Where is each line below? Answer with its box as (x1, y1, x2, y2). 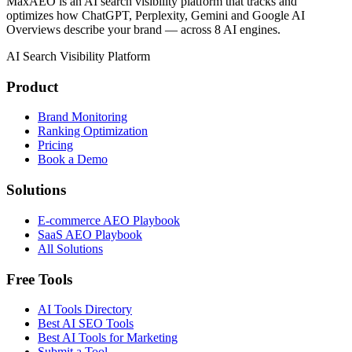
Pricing (38, 138, 73, 152)
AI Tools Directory (38, 302, 132, 317)
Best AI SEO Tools (38, 317, 134, 331)
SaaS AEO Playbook (38, 227, 142, 241)
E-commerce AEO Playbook (38, 213, 180, 227)
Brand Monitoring (38, 110, 127, 124)
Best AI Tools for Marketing (38, 331, 178, 345)
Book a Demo (38, 152, 108, 167)
